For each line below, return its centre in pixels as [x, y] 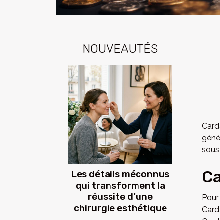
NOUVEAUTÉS [120, 49]
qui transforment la [120, 186]
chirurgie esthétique [120, 208]
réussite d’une [120, 197]
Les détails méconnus [120, 174]
